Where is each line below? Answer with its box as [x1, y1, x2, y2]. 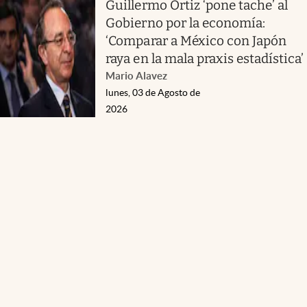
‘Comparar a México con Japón [106, 32, 287, 49]
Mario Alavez [106, 69, 168, 82]
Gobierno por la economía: [106, 14, 266, 31]
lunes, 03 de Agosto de [106, 86, 201, 98]
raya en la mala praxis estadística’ [106, 50, 304, 66]
